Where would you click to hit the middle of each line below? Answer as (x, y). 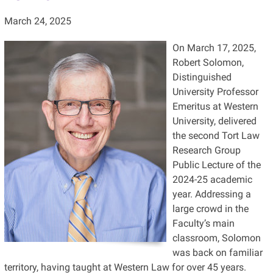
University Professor (215, 91)
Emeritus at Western (215, 106)
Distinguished (202, 77)
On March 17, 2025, (214, 48)
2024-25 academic (212, 179)
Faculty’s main (203, 223)
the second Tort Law (216, 135)
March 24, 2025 (37, 21)
